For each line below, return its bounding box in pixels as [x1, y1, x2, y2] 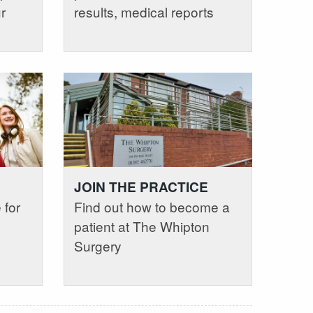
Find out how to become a [73, 197, 230, 217]
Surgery [73, 236, 122, 256]
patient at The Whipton [73, 217, 210, 236]
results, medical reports [73, 1, 214, 21]
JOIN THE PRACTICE [73, 177, 208, 197]
